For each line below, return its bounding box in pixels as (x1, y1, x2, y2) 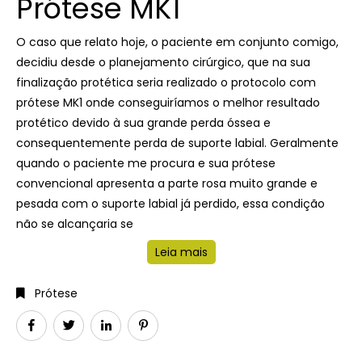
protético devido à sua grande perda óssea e (16, 115, 271, 131)
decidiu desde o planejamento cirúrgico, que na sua (16, 54, 310, 70)
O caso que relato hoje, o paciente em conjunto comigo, (16, 34, 339, 50)
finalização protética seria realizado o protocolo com (16, 74, 316, 90)
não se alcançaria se (16, 216, 133, 232)
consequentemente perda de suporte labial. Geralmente (16, 135, 339, 151)
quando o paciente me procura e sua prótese (16, 155, 276, 171)
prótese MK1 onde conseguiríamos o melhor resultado (16, 95, 320, 111)
